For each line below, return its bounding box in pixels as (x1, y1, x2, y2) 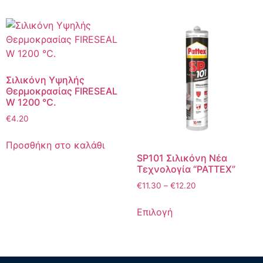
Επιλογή (136, 206, 173, 218)
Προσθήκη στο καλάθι (6, 139, 104, 151)
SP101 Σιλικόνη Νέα (136, 152, 227, 164)
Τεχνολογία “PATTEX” (136, 163, 235, 176)
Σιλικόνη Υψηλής (6, 73, 85, 86)
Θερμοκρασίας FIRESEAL (6, 85, 117, 97)
